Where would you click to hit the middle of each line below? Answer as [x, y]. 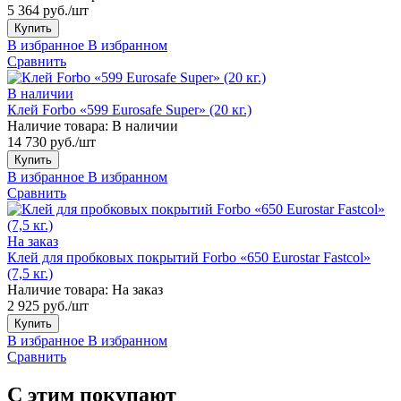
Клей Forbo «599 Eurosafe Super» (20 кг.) [129, 109]
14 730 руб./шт [51, 141]
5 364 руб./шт [48, 10]
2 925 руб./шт [48, 305]
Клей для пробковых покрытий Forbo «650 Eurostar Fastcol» [189, 257]
